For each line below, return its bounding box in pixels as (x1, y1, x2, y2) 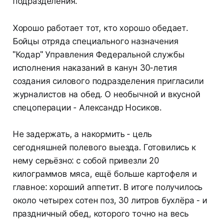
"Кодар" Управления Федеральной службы (12, 50, 185, 60)
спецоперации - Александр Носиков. (12, 103, 162, 113)
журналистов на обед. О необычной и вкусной (12, 89, 200, 100)
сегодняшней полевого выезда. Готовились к (12, 142, 196, 153)
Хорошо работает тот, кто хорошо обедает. (12, 23, 188, 33)
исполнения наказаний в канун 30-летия (12, 63, 177, 73)
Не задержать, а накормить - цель (12, 129, 152, 139)
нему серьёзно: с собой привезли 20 (12, 156, 159, 166)
